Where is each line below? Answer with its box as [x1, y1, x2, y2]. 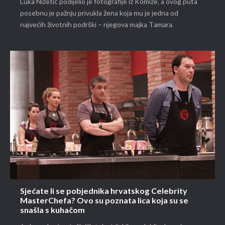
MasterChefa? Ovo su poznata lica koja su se [20, 196, 188, 206]
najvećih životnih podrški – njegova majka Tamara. [20, 21, 174, 30]
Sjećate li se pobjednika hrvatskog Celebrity [20, 187, 187, 197]
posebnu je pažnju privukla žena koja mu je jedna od [20, 9, 178, 18]
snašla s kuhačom [20, 206, 85, 216]
